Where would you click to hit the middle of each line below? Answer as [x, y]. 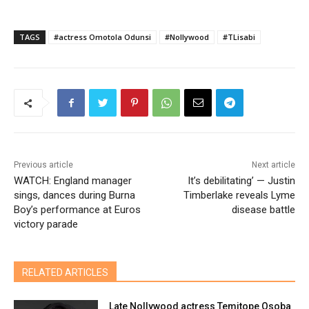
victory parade [46, 225]
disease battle [263, 210]
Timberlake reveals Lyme [239, 196]
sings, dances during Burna [74, 196]
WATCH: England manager [73, 181]
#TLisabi [239, 37]
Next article [273, 165]
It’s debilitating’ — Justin [241, 181]
